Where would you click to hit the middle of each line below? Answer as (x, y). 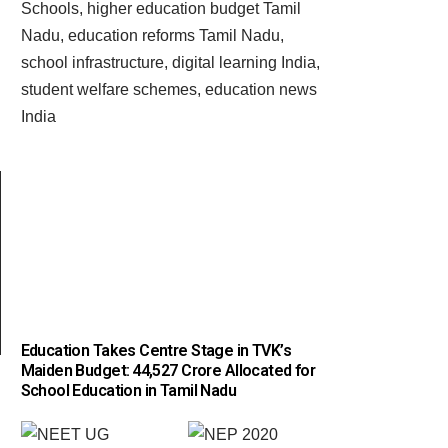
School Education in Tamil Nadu (128, 391)
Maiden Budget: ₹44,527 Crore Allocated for (168, 371)
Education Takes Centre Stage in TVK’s (156, 351)
